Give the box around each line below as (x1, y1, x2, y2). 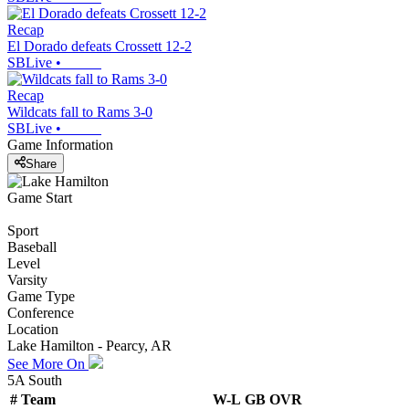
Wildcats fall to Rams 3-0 (7, 104, 152, 121)
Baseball (7, 238, 57, 255)
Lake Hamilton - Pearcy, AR (7, 337, 172, 353)
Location (7, 320, 58, 337)
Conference (7, 304, 74, 320)
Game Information (7, 137, 113, 153)
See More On (7, 355, 89, 372)
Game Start (7, 189, 72, 205)
